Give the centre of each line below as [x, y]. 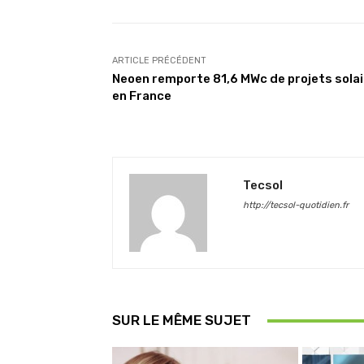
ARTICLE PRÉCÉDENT [159, 61]
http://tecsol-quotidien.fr [296, 205]
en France [142, 96]
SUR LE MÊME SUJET [182, 320]
